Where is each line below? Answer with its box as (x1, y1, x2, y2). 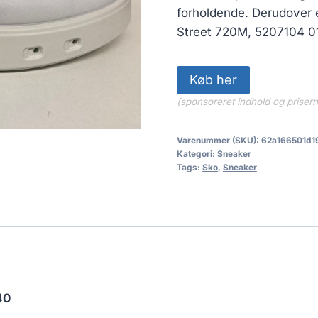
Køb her (189, 72, 237, 87)
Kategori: (176, 148, 217, 159)
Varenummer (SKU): (176, 134, 261, 146)
